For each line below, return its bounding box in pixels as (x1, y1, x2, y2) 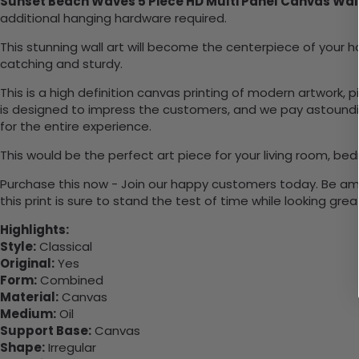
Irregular (45, 339, 96, 357)
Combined (37, 272, 103, 289)
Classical (36, 238, 92, 256)
